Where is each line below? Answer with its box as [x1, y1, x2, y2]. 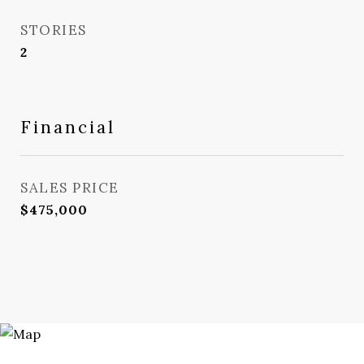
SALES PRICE [20, 179, 119, 197]
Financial [20, 116, 115, 138]
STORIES [20, 21, 87, 39]
